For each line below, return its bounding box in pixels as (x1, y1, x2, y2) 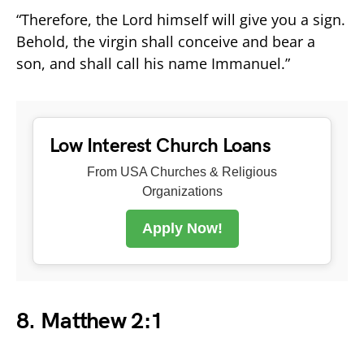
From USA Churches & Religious (87, 164, 277, 179)
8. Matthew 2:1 (16, 307, 163, 335)
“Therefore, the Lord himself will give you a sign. (16, 9, 345, 29)
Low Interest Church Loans (50, 133, 271, 158)
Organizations (141, 184, 223, 198)
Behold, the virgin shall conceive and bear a (16, 31, 315, 51)
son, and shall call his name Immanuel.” (16, 53, 290, 73)
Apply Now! (141, 219, 223, 236)
